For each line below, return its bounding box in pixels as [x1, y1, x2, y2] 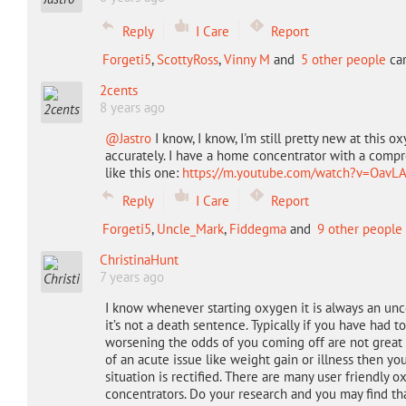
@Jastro [104, 130, 151, 147]
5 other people [300, 51, 386, 68]
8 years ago [99, 99, 165, 116]
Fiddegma [228, 220, 286, 237]
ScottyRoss [156, 51, 218, 68]
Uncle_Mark [156, 220, 224, 237]
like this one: [104, 164, 182, 181]
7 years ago [99, 268, 164, 285]
